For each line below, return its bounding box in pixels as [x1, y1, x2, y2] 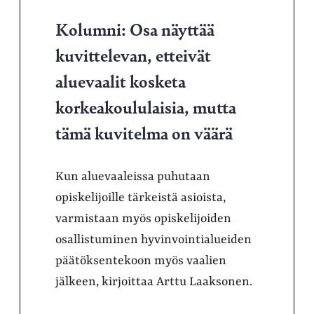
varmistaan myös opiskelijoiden [55, 212, 231, 226]
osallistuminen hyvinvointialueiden [55, 233, 252, 247]
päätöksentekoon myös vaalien [55, 254, 226, 268]
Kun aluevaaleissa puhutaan [55, 170, 210, 184]
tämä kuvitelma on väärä [55, 121, 233, 144]
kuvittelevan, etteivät [55, 43, 211, 67]
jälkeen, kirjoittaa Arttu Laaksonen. [55, 275, 252, 289]
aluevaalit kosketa [55, 69, 186, 93]
